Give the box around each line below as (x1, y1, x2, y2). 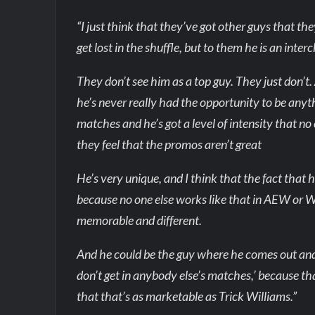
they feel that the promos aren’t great (77, 136, 262, 152)
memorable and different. (77, 212, 202, 228)
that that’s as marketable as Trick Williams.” (77, 288, 297, 304)
